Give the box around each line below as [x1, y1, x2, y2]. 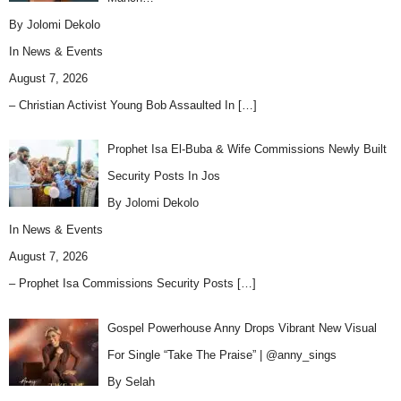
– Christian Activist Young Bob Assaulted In [9, 98, 238, 112]
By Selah [107, 374, 155, 388]
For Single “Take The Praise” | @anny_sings [107, 347, 337, 362]
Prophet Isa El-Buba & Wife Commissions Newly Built [107, 142, 387, 157]
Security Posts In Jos [107, 169, 220, 183]
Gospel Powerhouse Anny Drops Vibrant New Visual [107, 320, 377, 335]
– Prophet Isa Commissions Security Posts [9, 277, 237, 291]
